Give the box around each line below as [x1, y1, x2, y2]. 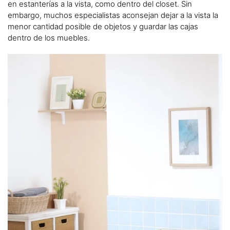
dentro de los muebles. [8, 33, 92, 43]
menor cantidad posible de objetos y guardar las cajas [8, 22, 198, 32]
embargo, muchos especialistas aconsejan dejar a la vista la [8, 10, 218, 21]
